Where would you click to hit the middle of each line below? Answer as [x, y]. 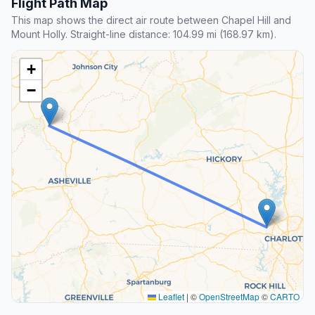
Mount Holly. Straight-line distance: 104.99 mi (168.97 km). [144, 34]
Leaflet [170, 296]
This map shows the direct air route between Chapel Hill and [151, 20]
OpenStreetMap [229, 296]
